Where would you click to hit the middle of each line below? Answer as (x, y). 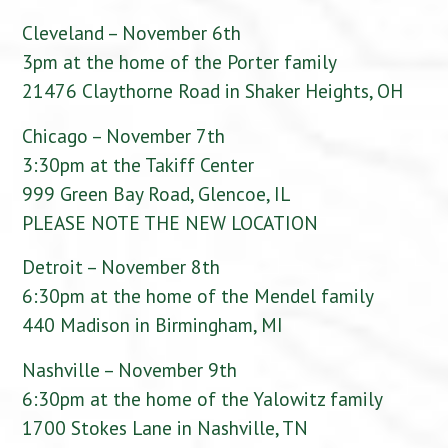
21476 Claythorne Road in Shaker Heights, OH (213, 91)
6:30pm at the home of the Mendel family (198, 296)
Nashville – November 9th (130, 369)
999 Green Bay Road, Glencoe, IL (156, 193)
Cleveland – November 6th (132, 33)
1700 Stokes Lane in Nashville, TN (165, 427)
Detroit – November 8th (121, 267)
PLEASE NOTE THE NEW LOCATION (170, 222)
